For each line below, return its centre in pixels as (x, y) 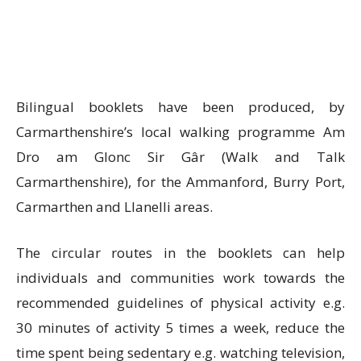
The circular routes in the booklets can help (180, 253)
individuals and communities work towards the (180, 278)
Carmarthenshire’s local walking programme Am (180, 132)
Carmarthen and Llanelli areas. (114, 207)
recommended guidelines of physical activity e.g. (180, 303)
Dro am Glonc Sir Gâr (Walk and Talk (180, 157)
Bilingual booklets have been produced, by (180, 107)
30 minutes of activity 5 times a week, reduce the (180, 328)
